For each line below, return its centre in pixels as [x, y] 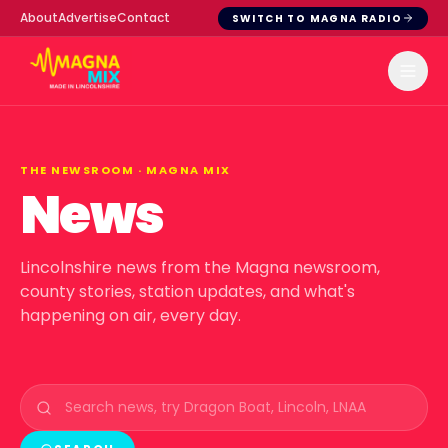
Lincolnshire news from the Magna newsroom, [200, 267]
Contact [143, 17]
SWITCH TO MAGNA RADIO [316, 18]
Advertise [87, 17]
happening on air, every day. [130, 315]
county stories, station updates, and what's [187, 291]
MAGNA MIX [188, 170]
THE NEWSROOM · [83, 170]
